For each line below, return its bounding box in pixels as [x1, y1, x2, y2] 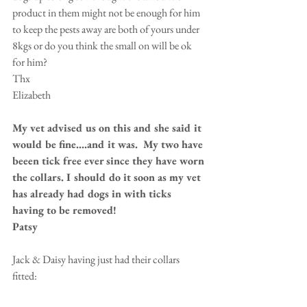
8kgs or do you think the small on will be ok [12, 38, 194, 53]
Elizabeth [12, 88, 53, 102]
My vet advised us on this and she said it [12, 121, 204, 135]
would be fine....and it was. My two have [12, 137, 206, 151]
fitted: [12, 269, 39, 283]
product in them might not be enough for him [12, 5, 202, 20]
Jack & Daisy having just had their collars [12, 252, 182, 267]
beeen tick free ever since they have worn [12, 153, 207, 168]
